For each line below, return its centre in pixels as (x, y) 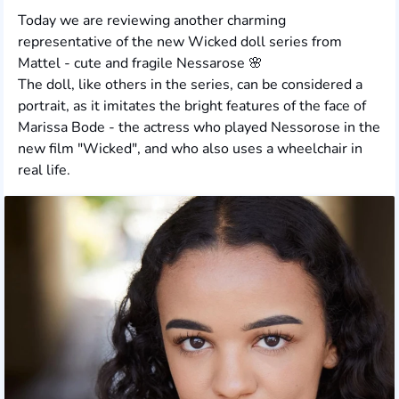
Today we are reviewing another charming (152, 21)
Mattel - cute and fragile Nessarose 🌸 (140, 64)
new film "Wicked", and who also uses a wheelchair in (190, 149)
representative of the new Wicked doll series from (180, 42)
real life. (44, 171)
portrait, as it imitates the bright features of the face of (192, 106)
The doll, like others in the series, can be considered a (190, 85)
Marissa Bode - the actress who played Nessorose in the (199, 128)
